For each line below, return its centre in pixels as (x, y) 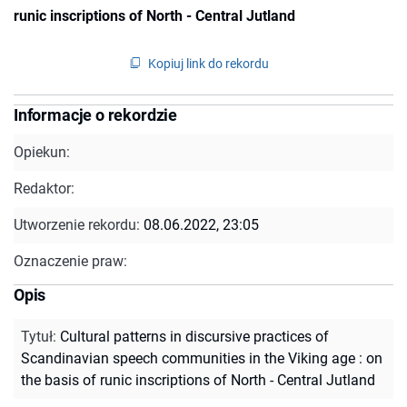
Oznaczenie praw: (70, 261)
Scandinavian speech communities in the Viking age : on (202, 358)
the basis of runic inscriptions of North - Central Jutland (198, 380)
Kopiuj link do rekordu (208, 63)
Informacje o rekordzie (96, 114)
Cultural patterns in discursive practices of (194, 336)
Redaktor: (44, 188)
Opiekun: (42, 152)
